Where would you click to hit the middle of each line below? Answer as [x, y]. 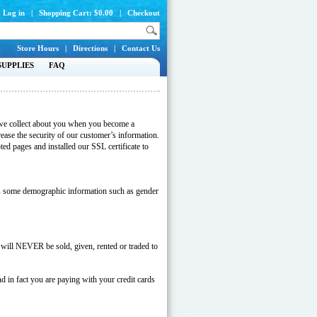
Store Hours [38, 48]
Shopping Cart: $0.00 [76, 13]
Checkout [144, 13]
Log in [14, 13]
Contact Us [141, 48]
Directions [90, 48]
